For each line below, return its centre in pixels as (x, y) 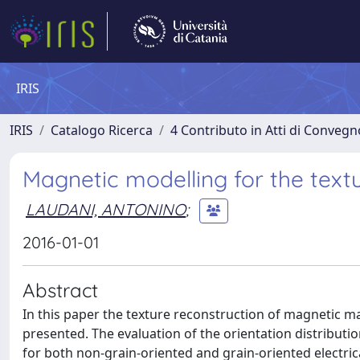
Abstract (60, 290)
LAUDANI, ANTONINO (106, 209)
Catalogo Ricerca (102, 130)
